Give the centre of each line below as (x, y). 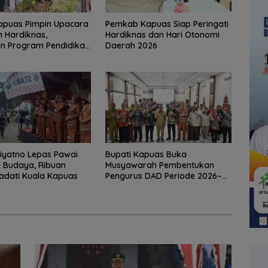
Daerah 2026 (131, 45)
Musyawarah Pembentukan (159, 165)
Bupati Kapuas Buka (146, 154)
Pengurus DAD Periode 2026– (163, 176)
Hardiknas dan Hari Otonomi (162, 34)
